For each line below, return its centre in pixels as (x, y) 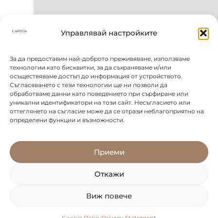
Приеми (109, 152)
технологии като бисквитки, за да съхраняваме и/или (91, 67)
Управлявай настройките (109, 33)
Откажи (109, 174)
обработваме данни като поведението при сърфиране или (99, 93)
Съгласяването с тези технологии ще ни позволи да (89, 85)
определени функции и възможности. (67, 120)
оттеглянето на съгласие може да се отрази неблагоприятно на (107, 111)
